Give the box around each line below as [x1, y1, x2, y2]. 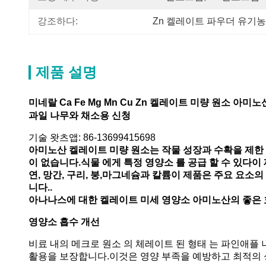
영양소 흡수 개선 [28, 217, 100, 227]
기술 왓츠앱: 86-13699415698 [28, 132, 156, 142]
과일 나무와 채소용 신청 [28, 110, 131, 121]
